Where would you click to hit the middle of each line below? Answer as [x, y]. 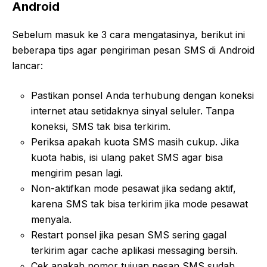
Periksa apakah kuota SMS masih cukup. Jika [135, 142]
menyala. [51, 219]
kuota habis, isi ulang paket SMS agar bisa [127, 157]
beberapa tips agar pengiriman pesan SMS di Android [133, 50]
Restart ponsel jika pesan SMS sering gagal [129, 235]
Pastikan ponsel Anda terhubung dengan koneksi [142, 95]
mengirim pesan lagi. [77, 173]
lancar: [27, 66]
